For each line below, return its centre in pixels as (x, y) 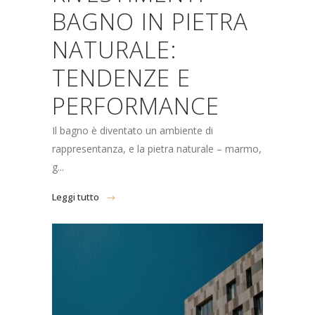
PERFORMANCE (136, 106)
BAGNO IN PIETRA (150, 21)
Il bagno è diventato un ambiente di (133, 130)
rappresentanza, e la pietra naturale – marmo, (157, 149)
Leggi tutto (76, 197)
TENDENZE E (121, 78)
